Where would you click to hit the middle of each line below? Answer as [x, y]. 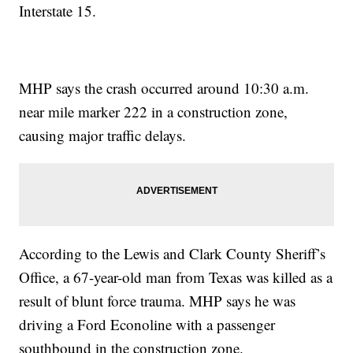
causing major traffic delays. [103, 136]
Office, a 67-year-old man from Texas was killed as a [176, 277]
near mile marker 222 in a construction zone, [154, 112]
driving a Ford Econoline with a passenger [147, 325]
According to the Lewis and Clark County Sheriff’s [173, 254]
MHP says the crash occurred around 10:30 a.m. [164, 88]
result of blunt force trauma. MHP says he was [158, 301]
